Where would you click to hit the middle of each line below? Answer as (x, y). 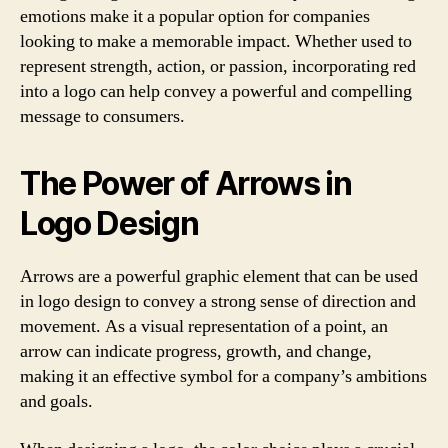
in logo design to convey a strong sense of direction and (218, 301)
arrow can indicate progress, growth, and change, (196, 351)
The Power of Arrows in (186, 183)
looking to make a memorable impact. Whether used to (216, 41)
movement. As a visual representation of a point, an (204, 326)
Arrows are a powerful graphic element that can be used (219, 276)
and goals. (56, 401)
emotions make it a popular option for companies (195, 16)
